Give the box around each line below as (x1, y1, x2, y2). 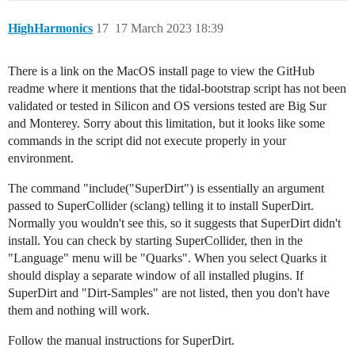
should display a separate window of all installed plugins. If (8, 268, 303, 282)
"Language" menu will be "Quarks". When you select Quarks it (8, 250, 326, 265)
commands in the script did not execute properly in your (8, 133, 286, 147)
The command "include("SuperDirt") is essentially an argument (8, 181, 324, 195)
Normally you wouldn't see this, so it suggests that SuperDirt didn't (8, 216, 341, 230)
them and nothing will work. (8, 303, 150, 317)
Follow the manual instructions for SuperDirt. (8, 333, 235, 347)
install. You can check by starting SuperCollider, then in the (8, 233, 303, 247)
